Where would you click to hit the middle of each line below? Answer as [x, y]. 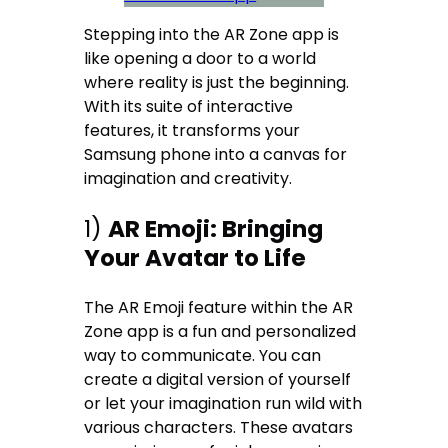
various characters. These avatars [219, 427]
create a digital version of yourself [218, 379]
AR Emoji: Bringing [216, 228]
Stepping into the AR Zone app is [212, 35]
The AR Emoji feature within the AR [219, 307]
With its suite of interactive [189, 107]
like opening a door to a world [200, 59]
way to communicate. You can [203, 355]
